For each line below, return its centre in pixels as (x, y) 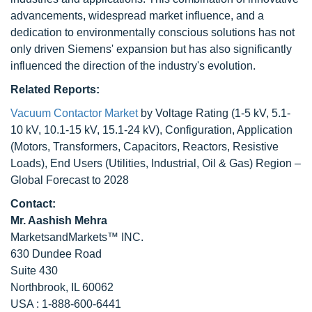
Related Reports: (55, 89)
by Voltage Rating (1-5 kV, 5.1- (214, 113)
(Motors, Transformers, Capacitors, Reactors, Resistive (145, 147)
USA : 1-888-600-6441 (66, 304)
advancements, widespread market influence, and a (137, 16)
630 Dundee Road (56, 254)
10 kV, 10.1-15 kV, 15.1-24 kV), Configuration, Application (151, 130)
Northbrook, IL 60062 (62, 287)
